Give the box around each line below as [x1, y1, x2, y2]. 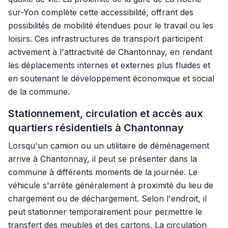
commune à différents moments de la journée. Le [8, 167, 197, 177]
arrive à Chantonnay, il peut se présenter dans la [8, 154, 197, 164]
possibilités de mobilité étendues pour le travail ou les [8, 20, 213, 31]
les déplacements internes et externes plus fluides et [8, 60, 210, 70]
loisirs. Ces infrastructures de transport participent [8, 34, 203, 44]
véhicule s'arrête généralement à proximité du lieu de [8, 180, 213, 190]
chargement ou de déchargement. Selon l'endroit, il [8, 193, 207, 204]
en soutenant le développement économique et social [8, 73, 214, 83]
